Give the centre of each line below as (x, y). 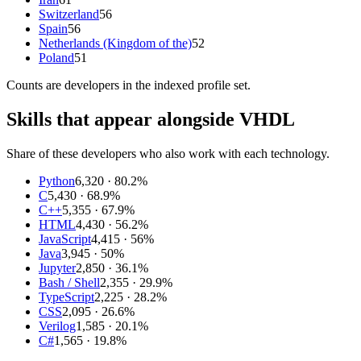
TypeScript (66, 297)
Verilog (57, 326)
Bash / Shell (69, 282)
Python (57, 180)
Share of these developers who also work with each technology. (168, 153)
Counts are (35, 85)
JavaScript (65, 239)
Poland (56, 58)
